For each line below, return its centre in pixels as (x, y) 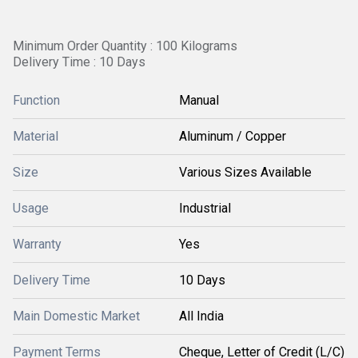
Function (36, 100)
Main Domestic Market (76, 316)
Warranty (37, 244)
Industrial (205, 208)
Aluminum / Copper (233, 136)
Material (36, 136)
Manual (199, 100)
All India (201, 316)
